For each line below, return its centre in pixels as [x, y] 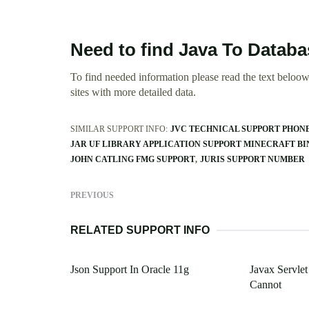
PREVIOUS [92, 196]
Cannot [265, 285]
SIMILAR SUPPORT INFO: [119, 129]
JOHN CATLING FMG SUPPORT [133, 160]
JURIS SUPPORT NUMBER [252, 160]
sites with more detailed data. [133, 92]
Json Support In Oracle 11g [130, 270]
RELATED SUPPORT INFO [140, 230]
